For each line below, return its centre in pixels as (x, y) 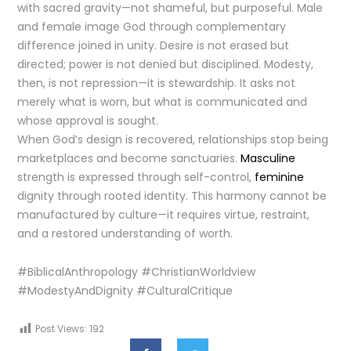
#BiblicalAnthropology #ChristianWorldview (137, 272)
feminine (280, 177)
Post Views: (62, 329)
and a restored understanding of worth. (125, 233)
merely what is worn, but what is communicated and (163, 102)
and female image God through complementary (152, 27)
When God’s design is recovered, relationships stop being (173, 139)
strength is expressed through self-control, (136, 177)
